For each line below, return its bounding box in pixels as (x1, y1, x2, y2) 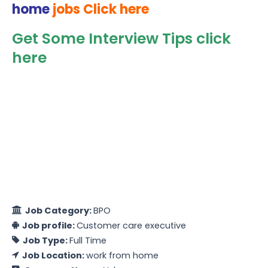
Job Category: (25, 205, 93, 217)
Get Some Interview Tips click (12, 28, 231, 49)
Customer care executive (77, 220, 186, 232)
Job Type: (23, 234, 69, 246)
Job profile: (22, 220, 77, 232)
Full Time (69, 234, 106, 246)
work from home (86, 249, 159, 261)
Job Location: (22, 249, 86, 261)
